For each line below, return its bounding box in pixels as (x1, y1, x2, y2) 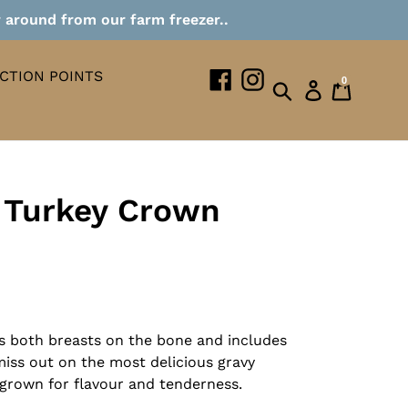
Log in (325, 79, 369, 97)
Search (294, 79, 343, 97)
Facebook (231, 68, 300, 87)
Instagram (263, 68, 335, 87)
